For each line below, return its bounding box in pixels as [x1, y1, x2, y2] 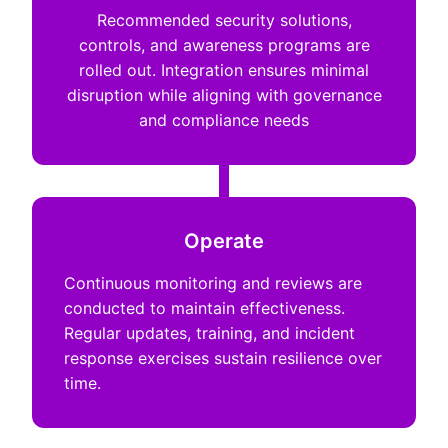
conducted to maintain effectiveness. [64, 298, 345, 318]
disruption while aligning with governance [66, 85, 382, 105]
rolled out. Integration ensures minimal [79, 60, 369, 80]
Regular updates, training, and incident [64, 323, 355, 343]
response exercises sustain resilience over [64, 348, 382, 368]
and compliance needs [139, 110, 309, 130]
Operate [184, 229, 264, 253]
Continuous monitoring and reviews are [64, 273, 362, 293]
